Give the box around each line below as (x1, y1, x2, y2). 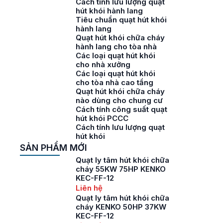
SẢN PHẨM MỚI (20, 142, 87, 153)
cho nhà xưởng (76, 60, 130, 69)
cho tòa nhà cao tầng (76, 78, 153, 87)
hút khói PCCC (76, 113, 128, 123)
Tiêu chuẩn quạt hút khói (76, 15, 167, 24)
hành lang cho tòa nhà (76, 42, 157, 51)
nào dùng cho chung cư (76, 96, 163, 105)
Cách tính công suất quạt (76, 105, 167, 114)
